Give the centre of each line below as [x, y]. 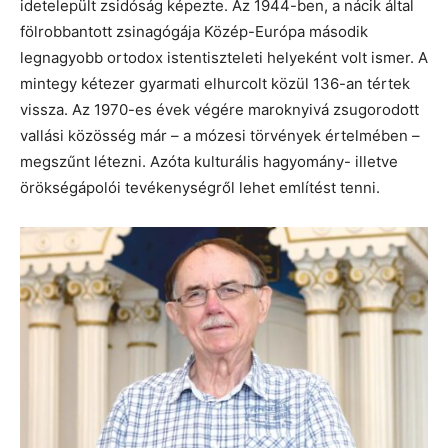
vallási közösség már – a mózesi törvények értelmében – [220, 136]
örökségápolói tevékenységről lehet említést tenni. [200, 188]
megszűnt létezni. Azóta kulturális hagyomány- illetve [209, 162]
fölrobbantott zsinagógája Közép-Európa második [194, 32]
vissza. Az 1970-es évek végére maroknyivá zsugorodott [219, 110]
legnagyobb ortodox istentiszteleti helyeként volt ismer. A [224, 58]
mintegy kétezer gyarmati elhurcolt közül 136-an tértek [215, 84]
